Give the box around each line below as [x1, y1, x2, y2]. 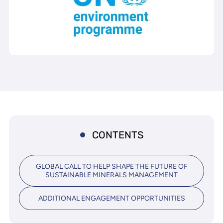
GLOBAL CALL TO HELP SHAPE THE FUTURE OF [35, 162, 188, 171]
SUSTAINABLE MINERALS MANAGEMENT [45, 171, 178, 179]
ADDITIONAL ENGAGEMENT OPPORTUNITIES [38, 194, 185, 203]
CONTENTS [92, 129, 143, 141]
